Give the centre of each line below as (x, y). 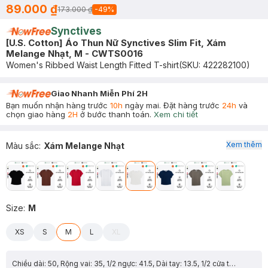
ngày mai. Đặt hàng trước (172, 105)
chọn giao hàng (37, 114)
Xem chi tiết (176, 114)
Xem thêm (244, 144)
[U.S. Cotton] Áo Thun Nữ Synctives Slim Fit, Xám (116, 43)
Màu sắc (22, 146)
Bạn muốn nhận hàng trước (58, 105)
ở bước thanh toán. (115, 114)
